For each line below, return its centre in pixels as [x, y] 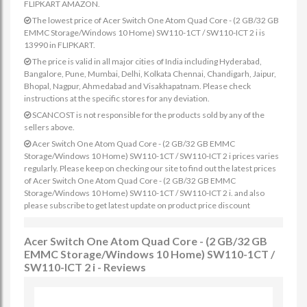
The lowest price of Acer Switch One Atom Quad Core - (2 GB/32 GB [155, 20]
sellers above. [49, 127]
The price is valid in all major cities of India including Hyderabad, [146, 61]
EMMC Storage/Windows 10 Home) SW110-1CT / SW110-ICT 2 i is [145, 33]
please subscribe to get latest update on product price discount [137, 205]
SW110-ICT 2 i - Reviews [85, 267]
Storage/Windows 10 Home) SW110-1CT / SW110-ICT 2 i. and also [144, 193]
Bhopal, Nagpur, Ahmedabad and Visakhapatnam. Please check [137, 86]
